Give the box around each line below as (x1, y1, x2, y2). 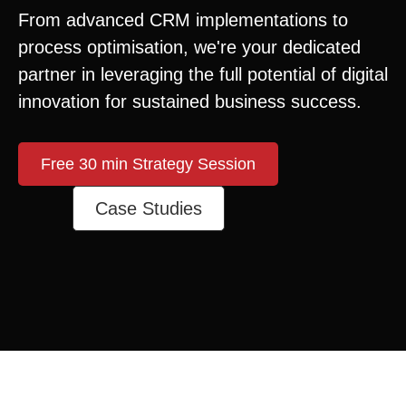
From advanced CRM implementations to (18, 10, 348, 30)
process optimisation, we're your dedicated (18, 37, 361, 57)
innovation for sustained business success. (18, 92, 362, 111)
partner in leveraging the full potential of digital (18, 64, 388, 84)
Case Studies (94, 198, 202, 218)
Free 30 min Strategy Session (41, 155, 256, 173)
